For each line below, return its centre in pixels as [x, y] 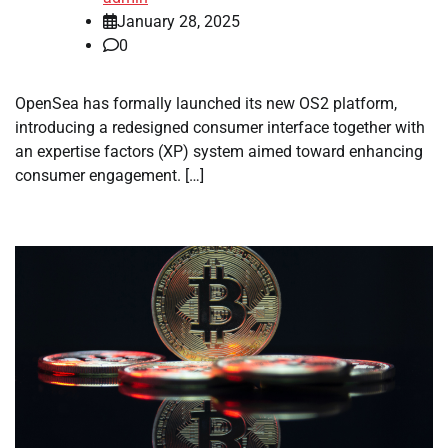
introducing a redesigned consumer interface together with [220, 128]
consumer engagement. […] [109, 176]
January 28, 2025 [178, 22]
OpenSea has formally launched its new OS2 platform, [206, 104]
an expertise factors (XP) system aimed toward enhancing [219, 152]
